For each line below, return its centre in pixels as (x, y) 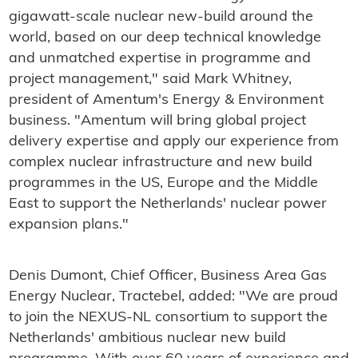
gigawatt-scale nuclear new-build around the (161, 18)
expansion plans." (68, 225)
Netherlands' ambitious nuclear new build (147, 339)
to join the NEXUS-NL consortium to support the (168, 318)
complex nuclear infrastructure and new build (160, 163)
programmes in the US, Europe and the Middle (163, 184)
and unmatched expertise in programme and (159, 59)
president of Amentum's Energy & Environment (166, 101)
